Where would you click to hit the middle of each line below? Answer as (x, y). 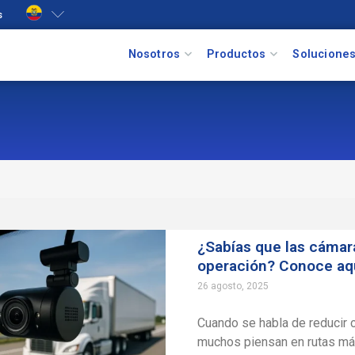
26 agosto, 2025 (233, 286)
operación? (239, 266)
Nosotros (154, 54)
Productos (237, 54)
